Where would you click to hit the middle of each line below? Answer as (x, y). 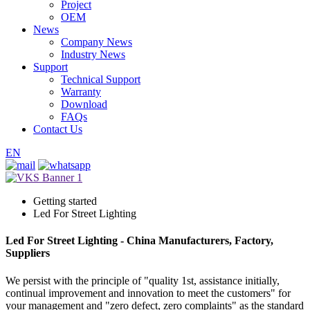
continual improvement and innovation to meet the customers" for (148, 293)
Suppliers (28, 253)
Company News (97, 42)
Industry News (93, 54)
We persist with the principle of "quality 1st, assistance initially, (143, 280)
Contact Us (58, 129)
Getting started (65, 201)
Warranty (81, 92)
